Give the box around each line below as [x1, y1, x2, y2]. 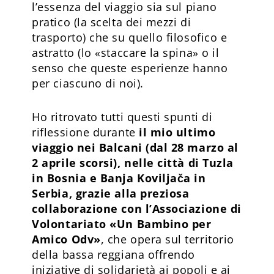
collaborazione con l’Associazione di [32, 201, 242, 216]
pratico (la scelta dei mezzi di [32, 14, 191, 29]
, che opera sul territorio [100, 231, 234, 246]
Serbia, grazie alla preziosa [32, 185, 190, 201]
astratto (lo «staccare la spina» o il [32, 45, 220, 60]
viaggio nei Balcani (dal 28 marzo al [32, 139, 239, 155]
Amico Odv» [32, 231, 101, 246]
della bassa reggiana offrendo [32, 246, 195, 262]
